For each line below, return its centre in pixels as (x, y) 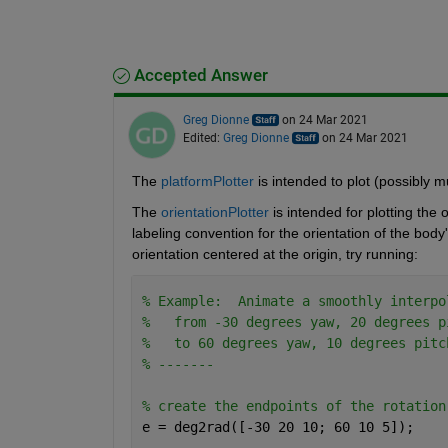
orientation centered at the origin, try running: (274, 253)
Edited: (202, 137)
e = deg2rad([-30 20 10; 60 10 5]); (277, 426)
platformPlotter (207, 180)
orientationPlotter (214, 211)
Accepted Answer (198, 75)
